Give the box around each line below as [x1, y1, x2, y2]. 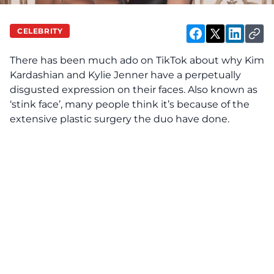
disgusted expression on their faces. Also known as [10, 84, 257, 95]
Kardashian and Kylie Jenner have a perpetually [10, 69, 241, 81]
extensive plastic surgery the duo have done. [10, 113, 232, 125]
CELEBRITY [17, 26, 63, 35]
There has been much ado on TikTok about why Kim [10, 54, 264, 66]
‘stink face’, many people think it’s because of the [10, 98, 250, 110]
